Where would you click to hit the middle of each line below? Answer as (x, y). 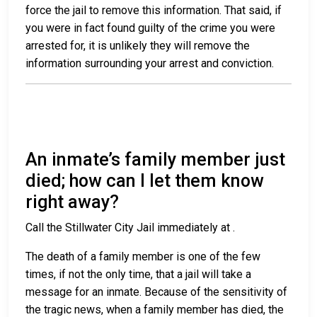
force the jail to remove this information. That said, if (154, 11)
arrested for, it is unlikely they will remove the (138, 46)
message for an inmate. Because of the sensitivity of (156, 292)
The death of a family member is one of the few (143, 257)
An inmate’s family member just (155, 160)
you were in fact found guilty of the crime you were (150, 28)
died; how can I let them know (145, 181)
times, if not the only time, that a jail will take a (138, 275)
